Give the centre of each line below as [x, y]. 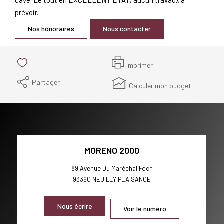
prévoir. [27, 12]
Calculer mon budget [160, 86]
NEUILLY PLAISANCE [122, 179]
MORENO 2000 [112, 150]
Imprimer [140, 65]
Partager [46, 82]
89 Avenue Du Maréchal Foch [112, 168]
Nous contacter [127, 28]
